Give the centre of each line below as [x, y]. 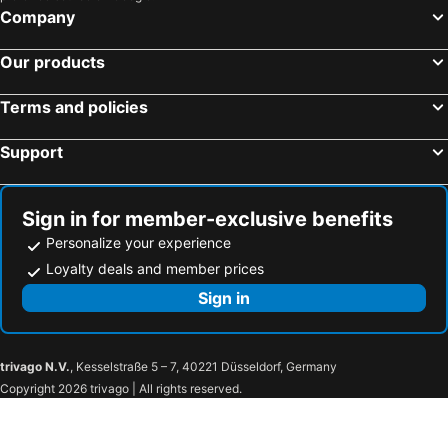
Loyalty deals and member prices [155, 268]
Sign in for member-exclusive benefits [207, 218]
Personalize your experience [138, 242]
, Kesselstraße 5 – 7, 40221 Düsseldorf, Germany [203, 366]
